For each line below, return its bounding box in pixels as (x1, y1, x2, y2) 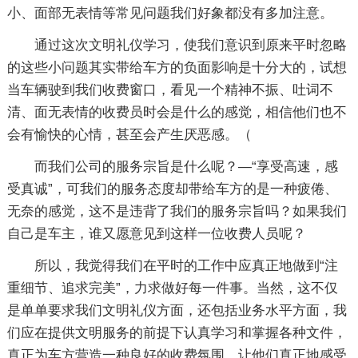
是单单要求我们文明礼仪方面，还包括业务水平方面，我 (6, 302, 347, 318)
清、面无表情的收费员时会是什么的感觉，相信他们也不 (6, 104, 347, 120)
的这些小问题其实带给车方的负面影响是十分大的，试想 (6, 59, 347, 75)
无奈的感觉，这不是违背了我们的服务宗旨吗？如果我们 (6, 203, 347, 219)
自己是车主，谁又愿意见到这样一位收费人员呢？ (6, 225, 306, 241)
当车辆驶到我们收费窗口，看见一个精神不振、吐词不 (6, 82, 333, 97)
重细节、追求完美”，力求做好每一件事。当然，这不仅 (6, 280, 338, 296)
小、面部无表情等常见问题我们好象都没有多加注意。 (6, 5, 333, 21)
